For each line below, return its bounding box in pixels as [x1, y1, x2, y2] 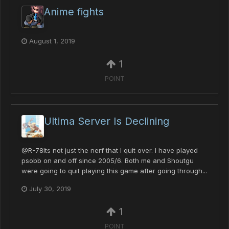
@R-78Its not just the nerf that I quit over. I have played [21, 146, 198, 155]
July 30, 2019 [29, 185, 71, 193]
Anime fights [44, 5, 104, 18]
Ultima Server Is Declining [44, 115, 169, 128]
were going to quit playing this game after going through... [21, 167, 207, 175]
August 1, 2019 [29, 36, 75, 45]
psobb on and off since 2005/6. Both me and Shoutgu [21, 156, 194, 165]
